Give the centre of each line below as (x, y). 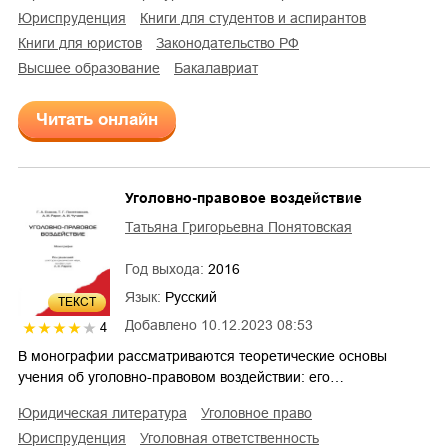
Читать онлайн (97, 119)
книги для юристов (84, 42)
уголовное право (260, 412)
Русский (191, 296)
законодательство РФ (231, 42)
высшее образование (93, 67)
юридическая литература (109, 412)
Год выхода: (166, 268)
